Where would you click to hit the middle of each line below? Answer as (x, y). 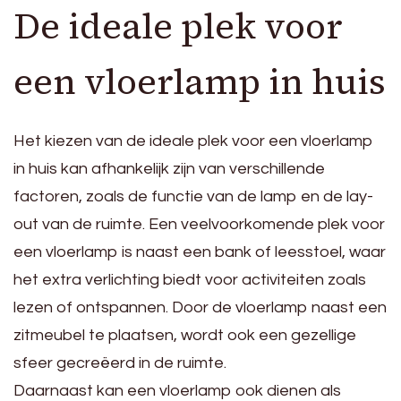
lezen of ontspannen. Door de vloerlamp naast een (200, 308)
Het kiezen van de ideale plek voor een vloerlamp (193, 141)
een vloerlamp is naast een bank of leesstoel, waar (200, 252)
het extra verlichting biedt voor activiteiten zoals (190, 280)
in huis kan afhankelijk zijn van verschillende (169, 169)
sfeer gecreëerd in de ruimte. (120, 363)
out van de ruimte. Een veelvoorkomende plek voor (199, 225)
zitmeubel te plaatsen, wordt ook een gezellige (185, 336)
